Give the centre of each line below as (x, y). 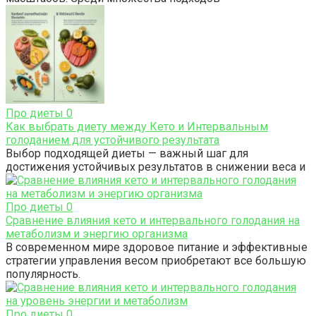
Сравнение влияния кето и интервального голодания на (153, 221)
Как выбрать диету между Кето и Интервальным (137, 127)
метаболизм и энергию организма (97, 234)
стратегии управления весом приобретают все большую (156, 261)
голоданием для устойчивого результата (113, 140)
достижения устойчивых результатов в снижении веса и (156, 167)
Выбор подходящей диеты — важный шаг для (127, 154)
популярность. (43, 274)
